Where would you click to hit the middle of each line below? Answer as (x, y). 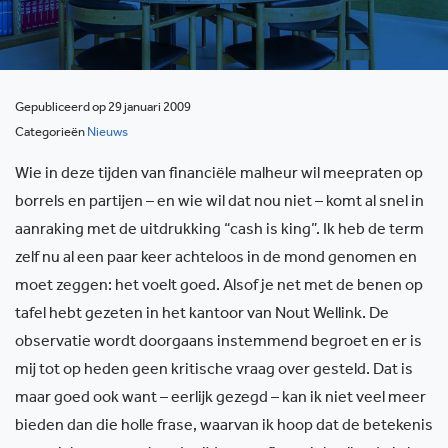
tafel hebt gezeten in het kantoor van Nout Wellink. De (202, 315)
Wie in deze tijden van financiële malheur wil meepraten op (219, 175)
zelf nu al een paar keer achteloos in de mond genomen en (216, 259)
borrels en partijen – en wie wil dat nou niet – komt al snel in (219, 203)
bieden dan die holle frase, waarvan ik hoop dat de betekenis (224, 427)
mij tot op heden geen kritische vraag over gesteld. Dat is (214, 371)
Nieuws (107, 133)
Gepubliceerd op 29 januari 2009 (103, 108)
